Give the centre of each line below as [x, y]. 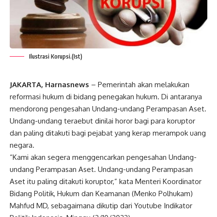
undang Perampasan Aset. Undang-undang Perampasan [101, 170]
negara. [22, 145]
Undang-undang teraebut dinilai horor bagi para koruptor [102, 121]
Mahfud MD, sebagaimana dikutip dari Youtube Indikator [101, 206]
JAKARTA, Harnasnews [49, 85]
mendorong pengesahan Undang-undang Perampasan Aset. [108, 109]
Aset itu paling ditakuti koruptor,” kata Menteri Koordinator [106, 182]
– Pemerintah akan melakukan [139, 85]
